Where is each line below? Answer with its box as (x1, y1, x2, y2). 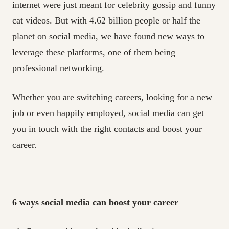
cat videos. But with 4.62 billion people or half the (12, 15, 200, 26)
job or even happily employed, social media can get (12, 108, 204, 119)
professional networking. (12, 63, 104, 74)
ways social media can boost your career (19, 197, 178, 208)
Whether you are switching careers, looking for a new (12, 92, 212, 103)
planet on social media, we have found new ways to (12, 31, 204, 42)
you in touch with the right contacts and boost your (12, 124, 202, 134)
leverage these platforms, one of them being (12, 47, 175, 58)
